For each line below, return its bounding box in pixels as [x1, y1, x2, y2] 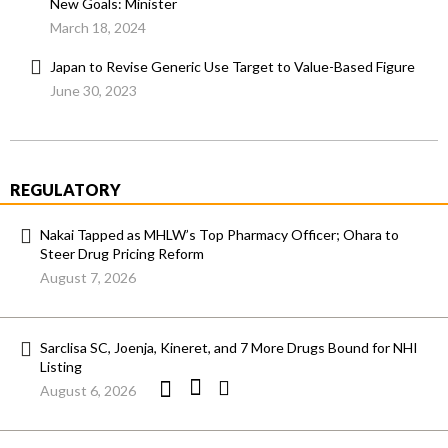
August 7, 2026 [40, 269, 136, 287]
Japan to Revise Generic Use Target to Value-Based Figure [50, 58, 415, 76]
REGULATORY [10, 180, 121, 200]
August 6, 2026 [40, 382, 136, 400]
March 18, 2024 [50, 19, 146, 37]
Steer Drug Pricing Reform [40, 245, 204, 263]
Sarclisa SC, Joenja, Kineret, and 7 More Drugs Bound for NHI [40, 339, 418, 357]
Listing [40, 358, 82, 376]
